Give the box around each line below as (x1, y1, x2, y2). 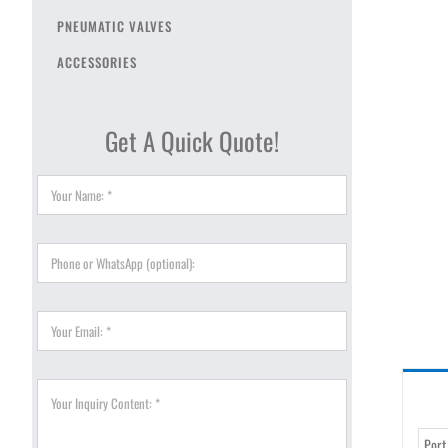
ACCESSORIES (57, 51, 137, 72)
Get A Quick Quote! (105, 121, 279, 159)
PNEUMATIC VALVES (57, 15, 172, 36)
